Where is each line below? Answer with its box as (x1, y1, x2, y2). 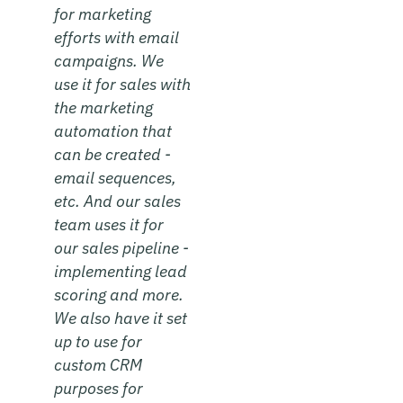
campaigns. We (54, 49, 164, 71)
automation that (54, 120, 172, 141)
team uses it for (54, 213, 164, 235)
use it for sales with (54, 73, 191, 94)
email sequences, (54, 166, 176, 188)
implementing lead (54, 260, 187, 282)
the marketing (54, 96, 153, 118)
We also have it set (54, 307, 187, 328)
